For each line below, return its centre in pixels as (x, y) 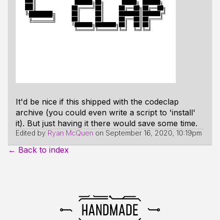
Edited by (32, 133)
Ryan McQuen (70, 133)
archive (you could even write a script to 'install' (106, 112)
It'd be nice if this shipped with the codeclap (97, 102)
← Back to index (38, 150)
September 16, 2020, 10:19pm (154, 133)
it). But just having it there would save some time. (107, 123)
